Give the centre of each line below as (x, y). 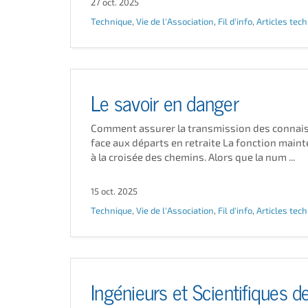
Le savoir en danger (165, 101)
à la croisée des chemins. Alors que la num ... (193, 157)
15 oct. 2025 (114, 191)
